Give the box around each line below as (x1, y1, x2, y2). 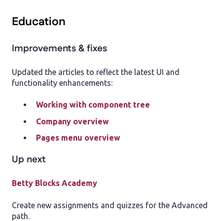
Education (12, 14, 66, 31)
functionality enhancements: (12, 78, 114, 88)
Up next (12, 152, 46, 166)
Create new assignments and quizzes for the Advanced (12, 200, 208, 210)
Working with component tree (36, 100, 150, 110)
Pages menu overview (36, 133, 120, 142)
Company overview (36, 116, 109, 126)
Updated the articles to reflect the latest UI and (12, 68, 180, 77)
